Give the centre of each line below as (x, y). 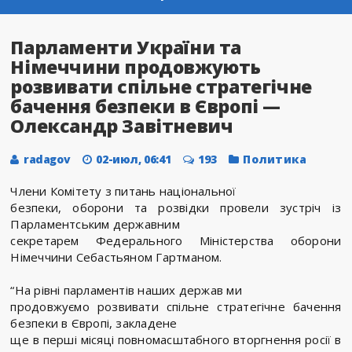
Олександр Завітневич (122, 126)
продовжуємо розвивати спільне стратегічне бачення (176, 307)
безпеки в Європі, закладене (94, 323)
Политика (275, 159)
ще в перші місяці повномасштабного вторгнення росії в (176, 340)
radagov (47, 159)
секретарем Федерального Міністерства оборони (176, 241)
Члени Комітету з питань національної (123, 191)
